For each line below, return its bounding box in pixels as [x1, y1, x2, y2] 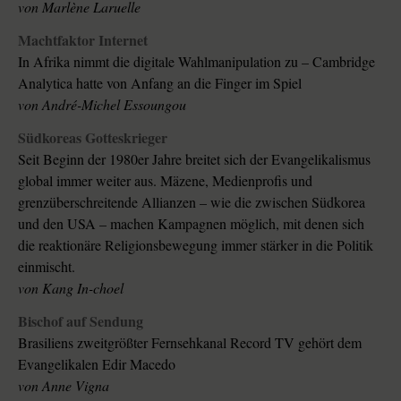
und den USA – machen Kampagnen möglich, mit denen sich [18, 213, 364, 233]
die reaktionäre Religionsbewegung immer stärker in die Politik [18, 235, 373, 254]
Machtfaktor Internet [18, 30, 148, 51]
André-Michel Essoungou [42, 95, 186, 115]
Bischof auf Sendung [18, 310, 143, 331]
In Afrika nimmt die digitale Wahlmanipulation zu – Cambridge [18, 52, 375, 72]
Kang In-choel [42, 277, 124, 297]
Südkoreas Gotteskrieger [18, 126, 167, 148]
